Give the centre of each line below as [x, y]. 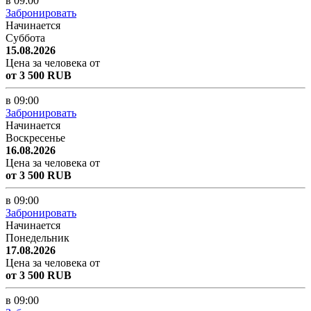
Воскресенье [35, 137]
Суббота [25, 37]
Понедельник [37, 237]
